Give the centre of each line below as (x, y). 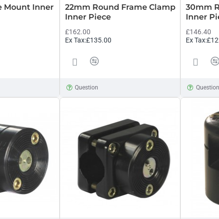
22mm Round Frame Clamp (120, 7)
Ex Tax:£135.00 (88, 40)
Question (87, 87)
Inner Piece (88, 17)
